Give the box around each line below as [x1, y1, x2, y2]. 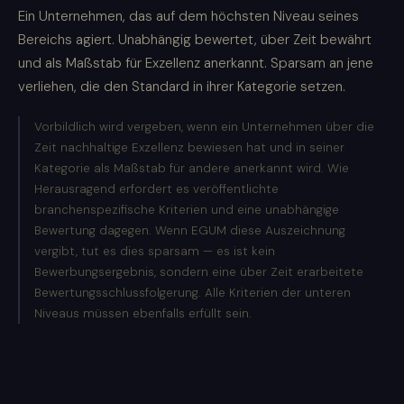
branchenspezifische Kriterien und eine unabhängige [34, 202, 339, 218]
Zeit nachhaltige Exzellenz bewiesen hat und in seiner [34, 140, 344, 156]
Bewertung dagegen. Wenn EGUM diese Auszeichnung [34, 223, 345, 239]
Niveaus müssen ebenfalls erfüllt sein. [34, 306, 252, 322]
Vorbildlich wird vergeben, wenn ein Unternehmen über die [34, 119, 374, 135]
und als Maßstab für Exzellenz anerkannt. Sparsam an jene [18, 54, 373, 73]
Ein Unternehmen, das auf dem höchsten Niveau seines [18, 7, 359, 26]
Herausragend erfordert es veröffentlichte [34, 181, 279, 197]
